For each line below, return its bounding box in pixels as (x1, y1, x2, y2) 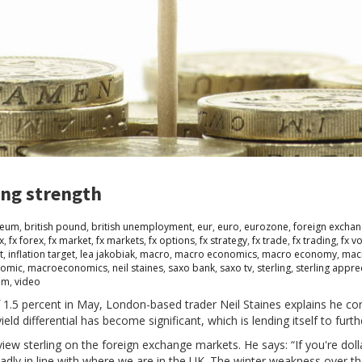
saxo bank (168, 260, 215, 275)
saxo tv (220, 260, 252, 275)
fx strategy (200, 233, 247, 247)
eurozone (244, 219, 288, 234)
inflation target (8, 246, 75, 261)
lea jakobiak (80, 246, 135, 261)
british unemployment (91, 219, 192, 234)
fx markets (96, 233, 144, 247)
